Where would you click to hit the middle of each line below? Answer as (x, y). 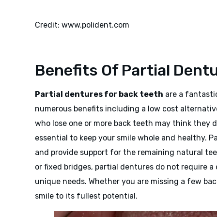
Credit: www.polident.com (82, 25)
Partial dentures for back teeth (99, 94)
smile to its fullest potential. (86, 196)
